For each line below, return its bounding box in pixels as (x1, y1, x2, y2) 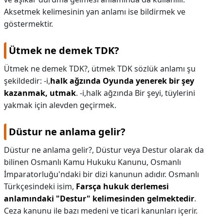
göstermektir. (4, 18, 53, 29)
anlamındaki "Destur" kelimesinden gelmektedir (4, 193, 194, 204)
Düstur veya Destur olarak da (96, 145, 204, 155)
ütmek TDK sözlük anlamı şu (91, 63, 196, 74)
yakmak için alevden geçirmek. (4, 100, 116, 110)
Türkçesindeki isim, (4, 181, 76, 192)
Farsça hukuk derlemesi (76, 181, 169, 192)
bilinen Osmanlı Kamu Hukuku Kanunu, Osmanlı (4, 157, 181, 167)
